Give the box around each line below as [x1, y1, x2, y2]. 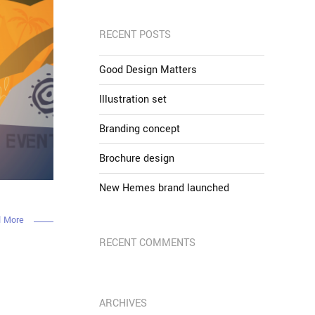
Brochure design [99, 151, 174, 166]
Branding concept [99, 122, 180, 136]
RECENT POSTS [99, 27, 171, 42]
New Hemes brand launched [99, 181, 229, 195]
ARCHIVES [99, 296, 147, 311]
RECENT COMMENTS [99, 236, 195, 250]
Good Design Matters [99, 63, 197, 77]
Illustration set [99, 92, 167, 107]
